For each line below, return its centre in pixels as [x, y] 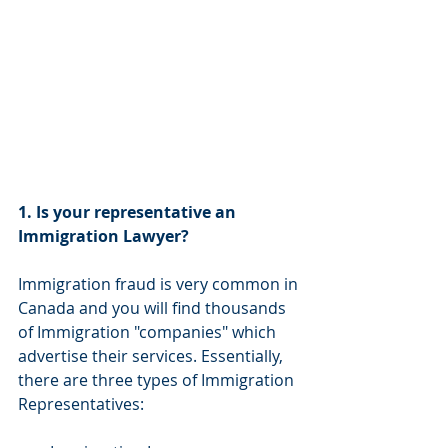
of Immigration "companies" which [149, 332]
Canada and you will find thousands [154, 308]
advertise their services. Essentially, [152, 356]
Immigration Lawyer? [103, 236]
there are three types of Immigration [158, 380]
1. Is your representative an [129, 212]
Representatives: [81, 404]
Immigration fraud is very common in [160, 284]
